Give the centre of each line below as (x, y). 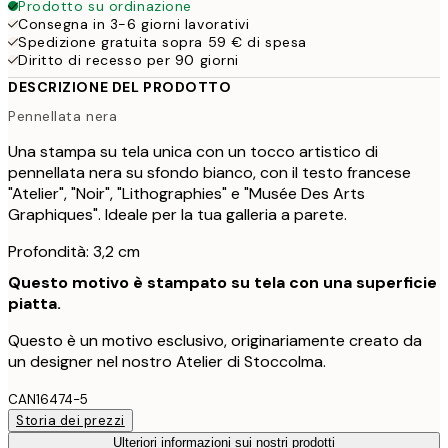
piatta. (34, 304)
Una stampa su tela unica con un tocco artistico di (193, 152)
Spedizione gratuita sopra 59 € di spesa (162, 41)
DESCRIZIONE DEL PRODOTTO (120, 86)
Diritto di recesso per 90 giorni (128, 59)
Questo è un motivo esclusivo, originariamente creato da (215, 341)
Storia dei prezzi (70, 421)
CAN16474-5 (48, 400)
